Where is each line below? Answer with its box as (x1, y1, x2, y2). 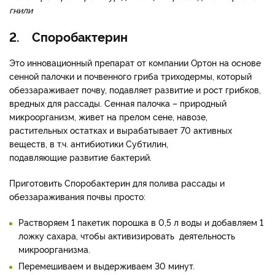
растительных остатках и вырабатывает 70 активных (9, 123, 232, 136)
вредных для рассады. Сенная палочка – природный (9, 96, 227, 109)
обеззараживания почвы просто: (9, 190, 148, 202)
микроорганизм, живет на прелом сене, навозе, (9, 110, 207, 122)
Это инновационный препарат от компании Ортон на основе (9, 56, 261, 68)
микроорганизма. (18, 242, 90, 255)
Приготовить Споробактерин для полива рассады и (9, 176, 225, 188)
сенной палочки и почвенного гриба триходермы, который (9, 69, 252, 82)
